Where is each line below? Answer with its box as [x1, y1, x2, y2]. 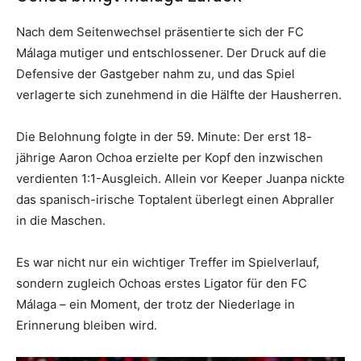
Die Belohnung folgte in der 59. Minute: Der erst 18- [16, 128, 312, 144]
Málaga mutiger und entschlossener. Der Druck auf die [16, 44, 326, 60]
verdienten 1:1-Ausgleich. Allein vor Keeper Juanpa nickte [16, 170, 345, 186]
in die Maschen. [16, 212, 106, 228]
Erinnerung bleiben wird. [16, 317, 157, 333]
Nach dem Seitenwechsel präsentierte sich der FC [16, 23, 304, 39]
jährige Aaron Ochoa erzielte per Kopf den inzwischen [16, 149, 323, 165]
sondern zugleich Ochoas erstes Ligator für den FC [16, 275, 307, 291]
